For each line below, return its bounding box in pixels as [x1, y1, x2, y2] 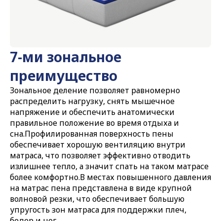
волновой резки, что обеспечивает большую [10, 193, 184, 204]
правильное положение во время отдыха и [10, 117, 179, 128]
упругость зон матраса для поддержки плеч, [10, 204, 186, 215]
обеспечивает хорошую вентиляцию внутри [10, 139, 185, 150]
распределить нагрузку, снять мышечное [10, 95, 175, 107]
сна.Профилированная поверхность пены [10, 128, 174, 139]
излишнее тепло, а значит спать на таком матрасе [10, 160, 209, 172]
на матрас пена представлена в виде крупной [10, 182, 192, 193]
